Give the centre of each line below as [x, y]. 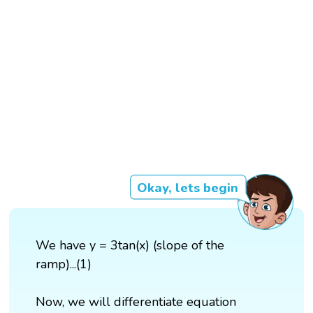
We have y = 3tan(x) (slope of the [130, 246]
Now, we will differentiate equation [136, 302]
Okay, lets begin [187, 188]
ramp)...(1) [64, 264]
